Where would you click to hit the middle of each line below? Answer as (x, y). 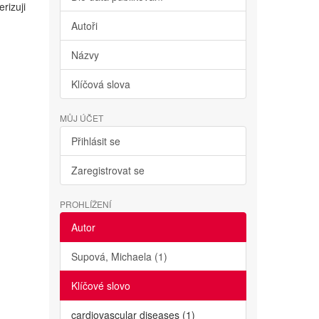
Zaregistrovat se (108, 170)
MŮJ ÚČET (81, 118)
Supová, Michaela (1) (119, 256)
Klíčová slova (100, 84)
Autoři (84, 26)
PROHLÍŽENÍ (85, 204)
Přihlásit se (95, 141)
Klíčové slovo (100, 286)
